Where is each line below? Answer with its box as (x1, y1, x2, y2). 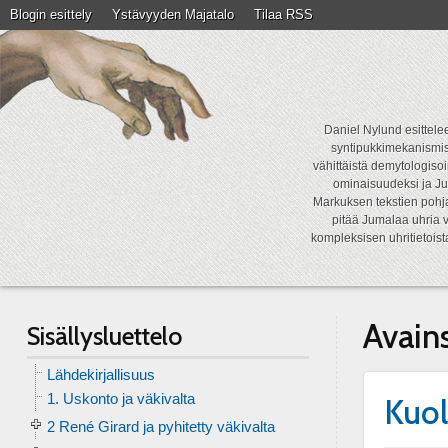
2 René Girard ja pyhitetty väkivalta (46, 418, 275, 435)
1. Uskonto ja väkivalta (46, 390, 195, 407)
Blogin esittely (10, 7, 92, 22)
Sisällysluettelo (26, 321, 182, 351)
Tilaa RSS (254, 7, 313, 22)
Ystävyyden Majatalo (112, 7, 234, 22)
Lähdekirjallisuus (46, 366, 155, 383)
